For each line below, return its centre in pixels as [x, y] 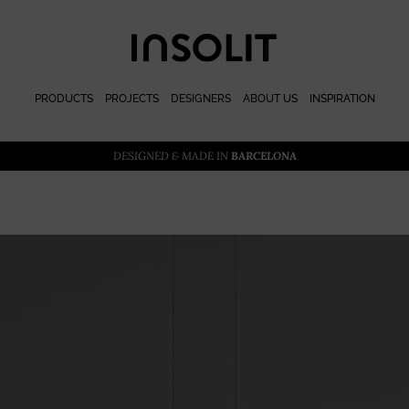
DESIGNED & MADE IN [172, 156]
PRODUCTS [63, 99]
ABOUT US [270, 99]
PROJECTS [131, 99]
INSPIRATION [342, 99]
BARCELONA [263, 156]
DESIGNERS [200, 99]
